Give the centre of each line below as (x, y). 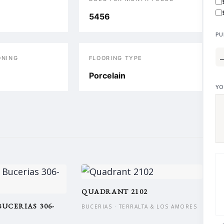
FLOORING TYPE (116, 58)
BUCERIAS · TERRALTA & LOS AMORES (139, 206)
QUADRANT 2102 (115, 191)
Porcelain (107, 75)
